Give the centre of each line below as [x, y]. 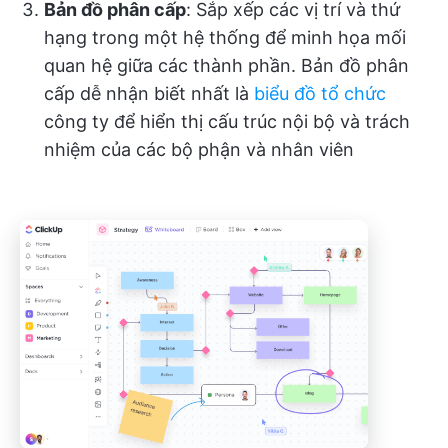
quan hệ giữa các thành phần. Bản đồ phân [226, 66]
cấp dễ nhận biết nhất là [149, 94]
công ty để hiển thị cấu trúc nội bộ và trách [227, 122]
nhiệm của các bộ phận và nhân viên [199, 150]
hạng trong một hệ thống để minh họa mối [225, 38]
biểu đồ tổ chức [320, 94]
